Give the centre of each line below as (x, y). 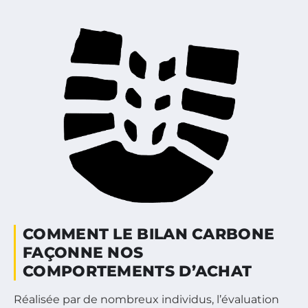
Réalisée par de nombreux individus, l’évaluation (146, 299)
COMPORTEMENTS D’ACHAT (137, 271)
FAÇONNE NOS (83, 252)
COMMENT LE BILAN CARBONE (149, 234)
